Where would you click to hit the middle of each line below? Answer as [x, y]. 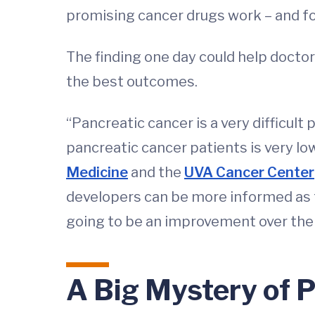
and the [156, 173]
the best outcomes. [132, 82]
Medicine [97, 173]
